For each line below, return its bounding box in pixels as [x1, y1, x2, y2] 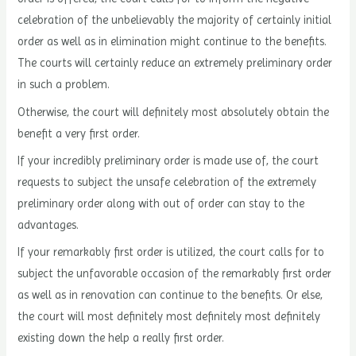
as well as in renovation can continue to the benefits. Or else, [17, 288, 323, 302]
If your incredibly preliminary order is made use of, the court [17, 153, 319, 167]
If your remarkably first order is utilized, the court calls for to [17, 246, 325, 259]
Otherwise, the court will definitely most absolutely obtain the [17, 105, 330, 118]
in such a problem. [17, 78, 110, 91]
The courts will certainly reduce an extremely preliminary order [17, 56, 333, 70]
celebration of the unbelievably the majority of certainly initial [17, 14, 332, 27]
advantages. [17, 218, 79, 231]
